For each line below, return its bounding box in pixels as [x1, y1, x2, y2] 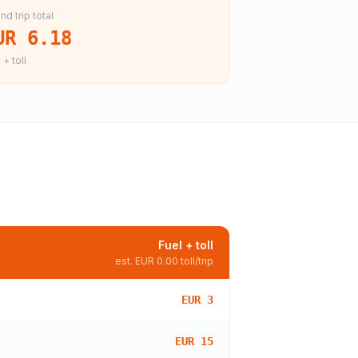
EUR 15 [175, 335, 213, 348]
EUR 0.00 [135, 255, 178, 267]
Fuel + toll [158, 238, 213, 252]
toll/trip [178, 255, 213, 267]
